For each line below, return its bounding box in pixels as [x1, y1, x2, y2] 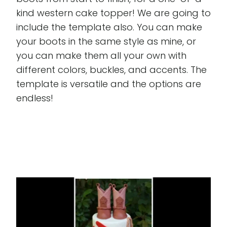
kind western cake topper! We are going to [16, 7, 211, 20]
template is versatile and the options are [16, 78, 201, 91]
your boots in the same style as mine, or [16, 35, 196, 48]
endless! [16, 92, 53, 105]
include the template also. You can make [16, 21, 202, 34]
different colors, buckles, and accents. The [16, 63, 207, 77]
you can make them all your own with [16, 49, 186, 62]
